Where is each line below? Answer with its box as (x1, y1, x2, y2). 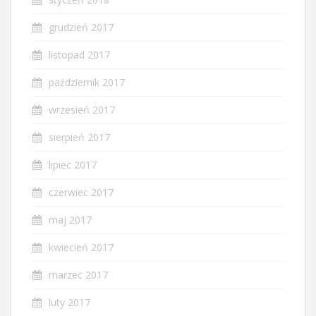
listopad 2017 (49, 47, 110, 61)
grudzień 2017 (49, 20, 114, 34)
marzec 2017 (49, 267, 108, 281)
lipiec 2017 (49, 157, 97, 171)
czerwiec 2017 (49, 185, 114, 199)
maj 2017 (49, 212, 92, 226)
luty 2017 (49, 295, 90, 309)
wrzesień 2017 (49, 102, 115, 116)
